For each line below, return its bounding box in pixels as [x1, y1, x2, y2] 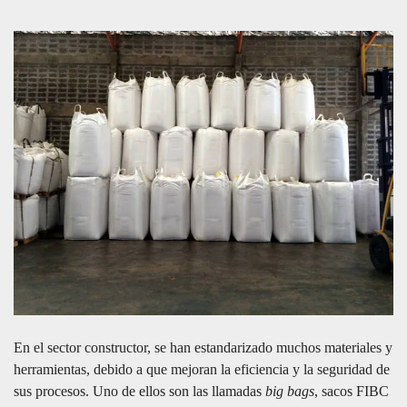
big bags [265, 383, 314, 400]
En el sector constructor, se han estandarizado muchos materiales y [14, 340, 392, 356]
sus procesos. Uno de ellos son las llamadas [14, 383, 265, 400]
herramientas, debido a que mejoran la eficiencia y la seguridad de [14, 362, 390, 378]
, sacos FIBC [314, 383, 389, 400]
